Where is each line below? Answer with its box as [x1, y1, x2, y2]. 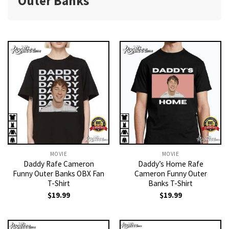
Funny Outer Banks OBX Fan [13, 168, 104, 178]
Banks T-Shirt [148, 178, 193, 188]
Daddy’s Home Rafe [138, 158, 203, 169]
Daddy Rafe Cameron [23, 158, 94, 169]
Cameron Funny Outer [134, 168, 207, 178]
